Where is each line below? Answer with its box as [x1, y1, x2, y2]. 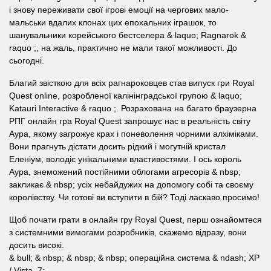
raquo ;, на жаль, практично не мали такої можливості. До [9, 43, 237, 53]
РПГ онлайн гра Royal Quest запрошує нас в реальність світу [9, 116, 250, 126]
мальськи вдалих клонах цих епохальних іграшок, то [9, 18, 217, 27]
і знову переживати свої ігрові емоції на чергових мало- [9, 5, 229, 15]
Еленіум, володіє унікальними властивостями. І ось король [9, 154, 241, 164]
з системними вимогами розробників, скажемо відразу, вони [9, 227, 247, 237]
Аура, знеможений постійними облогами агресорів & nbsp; [9, 167, 241, 177]
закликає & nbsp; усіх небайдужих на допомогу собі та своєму [9, 180, 253, 189]
